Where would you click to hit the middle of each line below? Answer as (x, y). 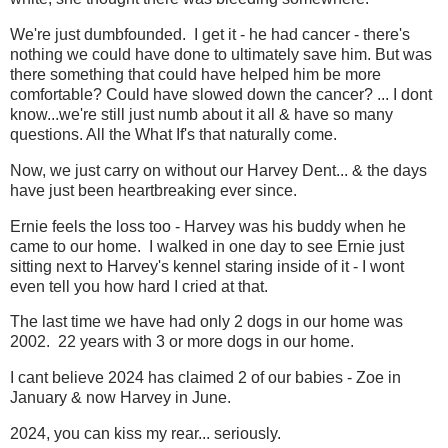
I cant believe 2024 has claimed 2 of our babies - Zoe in (205, 378)
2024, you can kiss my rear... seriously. (145, 434)
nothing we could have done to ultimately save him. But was (221, 54)
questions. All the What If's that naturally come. (173, 134)
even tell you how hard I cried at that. (139, 286)
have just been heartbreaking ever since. (153, 190)
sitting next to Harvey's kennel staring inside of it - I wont (207, 266)
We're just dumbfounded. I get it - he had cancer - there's (210, 34)
